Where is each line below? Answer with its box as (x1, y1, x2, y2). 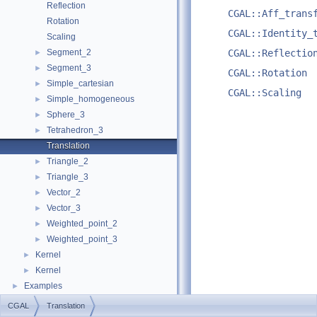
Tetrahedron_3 (47, 125, 103, 135)
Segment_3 (47, 63, 91, 73)
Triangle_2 (47, 156, 88, 166)
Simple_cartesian (47, 79, 114, 88)
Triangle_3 (47, 172, 88, 182)
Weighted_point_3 (47, 234, 117, 244)
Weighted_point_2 (47, 219, 117, 229)
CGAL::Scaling (228, 87, 301, 99)
